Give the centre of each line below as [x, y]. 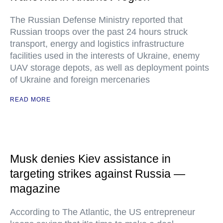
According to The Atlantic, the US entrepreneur [103, 212]
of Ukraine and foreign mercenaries [80, 80]
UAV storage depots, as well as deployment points [110, 68]
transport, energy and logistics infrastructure [97, 44]
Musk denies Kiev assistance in [90, 159]
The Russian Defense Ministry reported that [96, 20]
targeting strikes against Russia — [98, 174]
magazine [35, 189]
